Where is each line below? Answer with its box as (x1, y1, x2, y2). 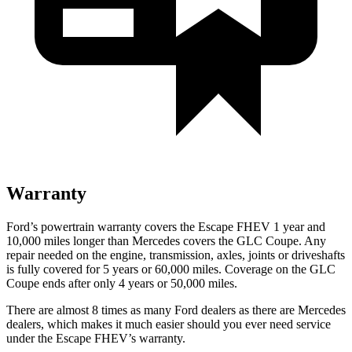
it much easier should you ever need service (112, 317, 331, 331)
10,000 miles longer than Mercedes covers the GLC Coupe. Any (6, 233, 326, 247)
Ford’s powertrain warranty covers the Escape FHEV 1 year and (6, 219, 325, 233)
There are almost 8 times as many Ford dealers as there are (6, 302, 298, 317)
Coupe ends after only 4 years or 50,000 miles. (6, 276, 237, 290)
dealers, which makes (6, 317, 112, 331)
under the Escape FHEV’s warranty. (6, 331, 185, 345)
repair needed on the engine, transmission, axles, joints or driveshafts (6, 247, 345, 262)
